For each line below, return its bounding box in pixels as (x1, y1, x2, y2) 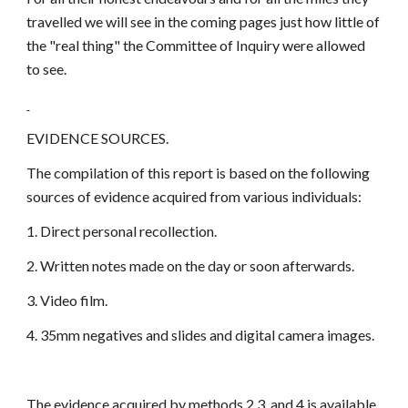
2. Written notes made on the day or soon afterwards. (26, 257, 355, 274)
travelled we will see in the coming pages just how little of (26, 13, 381, 30)
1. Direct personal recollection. (26, 222, 218, 240)
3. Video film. (26, 291, 108, 309)
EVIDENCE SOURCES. (26, 129, 169, 147)
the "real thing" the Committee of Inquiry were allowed (26, 36, 366, 54)
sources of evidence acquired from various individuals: (26, 188, 362, 205)
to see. (26, 60, 67, 77)
